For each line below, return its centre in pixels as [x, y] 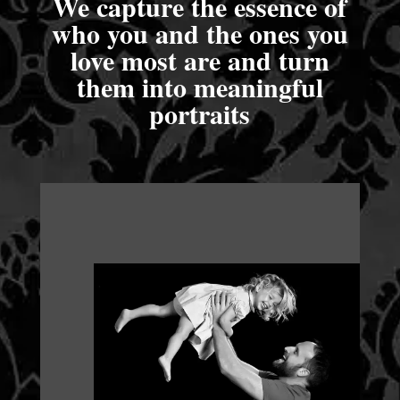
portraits [200, 114]
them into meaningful [200, 87]
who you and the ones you [200, 33]
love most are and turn [200, 60]
